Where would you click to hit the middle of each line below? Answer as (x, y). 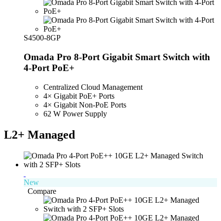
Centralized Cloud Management (93, 87)
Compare (42, 191)
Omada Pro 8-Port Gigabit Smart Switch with (117, 57)
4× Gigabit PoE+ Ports (79, 96)
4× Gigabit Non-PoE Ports (85, 105)
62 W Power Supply (75, 113)
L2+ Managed (39, 134)
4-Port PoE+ (49, 68)
